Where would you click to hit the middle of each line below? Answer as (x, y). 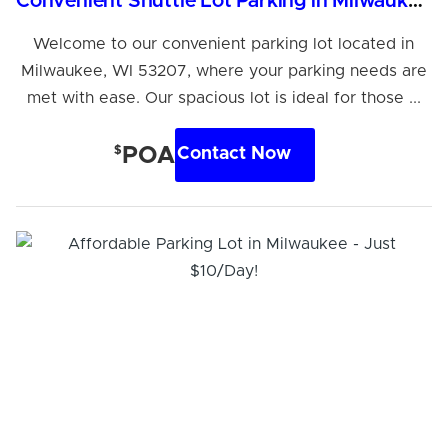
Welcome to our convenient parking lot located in (224, 43)
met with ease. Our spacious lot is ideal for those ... (223, 97)
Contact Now (234, 154)
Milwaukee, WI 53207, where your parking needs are (223, 70)
